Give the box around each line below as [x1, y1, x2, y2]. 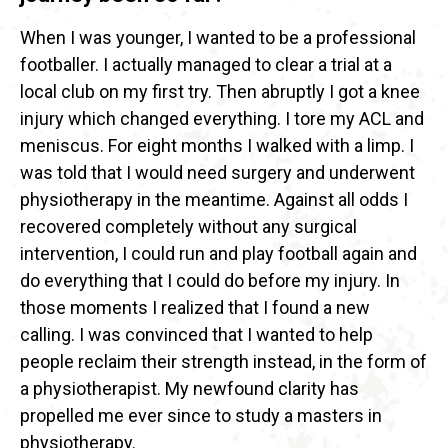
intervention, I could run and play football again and [20, 243, 417, 265]
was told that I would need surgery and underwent [20, 162, 415, 184]
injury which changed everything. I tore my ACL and [20, 108, 424, 130]
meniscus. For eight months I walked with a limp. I [20, 135, 414, 157]
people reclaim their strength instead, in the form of [20, 351, 427, 373]
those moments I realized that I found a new [20, 297, 370, 319]
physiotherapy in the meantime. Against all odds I [20, 189, 408, 211]
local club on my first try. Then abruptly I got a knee [20, 81, 420, 103]
